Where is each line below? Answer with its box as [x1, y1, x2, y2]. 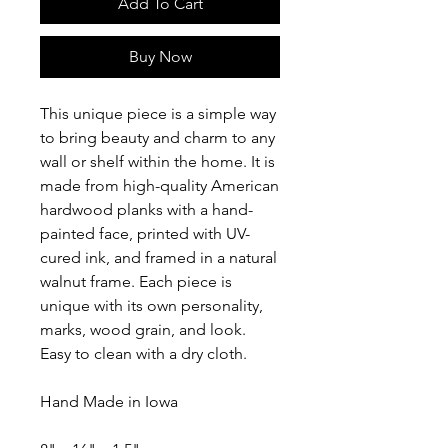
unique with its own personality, [40, 295, 263, 315]
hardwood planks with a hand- [40, 199, 253, 219]
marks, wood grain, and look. [40, 319, 246, 339]
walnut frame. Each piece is [40, 271, 232, 291]
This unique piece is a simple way [40, 103, 276, 123]
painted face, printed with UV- [40, 223, 250, 243]
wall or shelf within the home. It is [40, 151, 275, 171]
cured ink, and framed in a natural [40, 247, 277, 267]
